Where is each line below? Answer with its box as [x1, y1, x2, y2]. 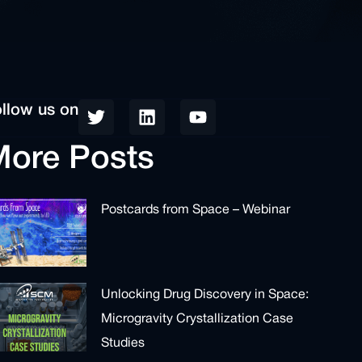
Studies [101, 338, 145, 350]
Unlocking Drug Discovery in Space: [101, 289, 309, 301]
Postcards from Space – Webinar [101, 204, 291, 216]
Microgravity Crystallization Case [101, 314, 294, 326]
